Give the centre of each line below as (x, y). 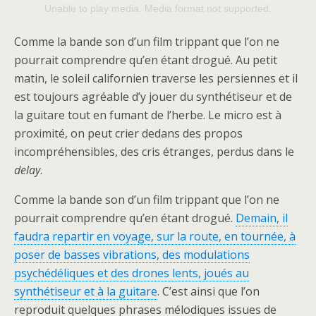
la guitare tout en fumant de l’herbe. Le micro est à (148, 115)
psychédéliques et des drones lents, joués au (132, 273)
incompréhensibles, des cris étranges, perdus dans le (154, 152)
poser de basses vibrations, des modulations (132, 255)
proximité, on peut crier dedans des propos (128, 134)
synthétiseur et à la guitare (86, 292)
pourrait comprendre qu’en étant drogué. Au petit (146, 60)
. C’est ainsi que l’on (208, 292)
